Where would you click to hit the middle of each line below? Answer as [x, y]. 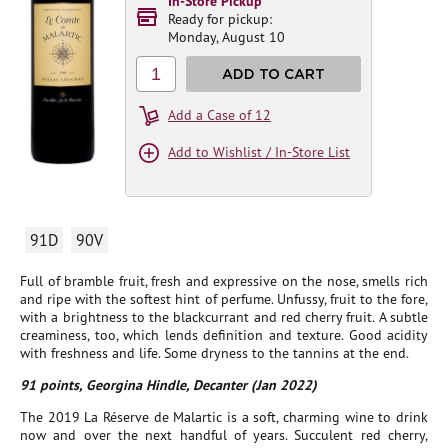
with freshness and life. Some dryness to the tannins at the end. [214, 353]
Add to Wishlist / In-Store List [259, 152]
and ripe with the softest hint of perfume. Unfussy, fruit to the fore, [224, 299]
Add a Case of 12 [219, 115]
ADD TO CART [273, 73]
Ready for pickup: [220, 19]
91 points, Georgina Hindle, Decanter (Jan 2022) [168, 385]
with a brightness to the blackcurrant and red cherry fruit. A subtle [224, 317]
